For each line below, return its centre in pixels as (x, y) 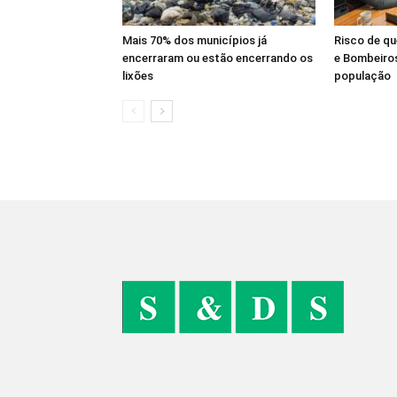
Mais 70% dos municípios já (195, 40)
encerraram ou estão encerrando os (218, 58)
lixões (138, 76)
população (362, 76)
